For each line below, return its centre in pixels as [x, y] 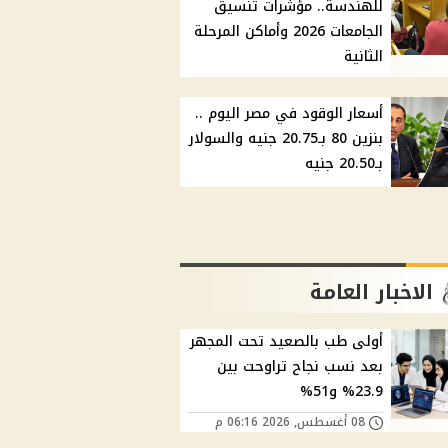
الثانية [364, 57]
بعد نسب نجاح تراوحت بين [300, 367]
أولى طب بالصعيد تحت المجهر [287, 342]
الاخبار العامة [372, 292]
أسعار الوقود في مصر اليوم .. [289, 114]
